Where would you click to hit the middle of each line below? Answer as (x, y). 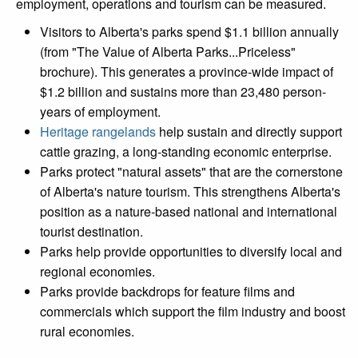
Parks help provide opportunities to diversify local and (191, 251)
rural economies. (87, 331)
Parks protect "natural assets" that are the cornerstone (191, 171)
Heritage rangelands (98, 131)
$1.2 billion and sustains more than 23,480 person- (183, 91)
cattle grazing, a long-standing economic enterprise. (186, 151)
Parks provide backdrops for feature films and (167, 291)
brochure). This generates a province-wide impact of (187, 71)
